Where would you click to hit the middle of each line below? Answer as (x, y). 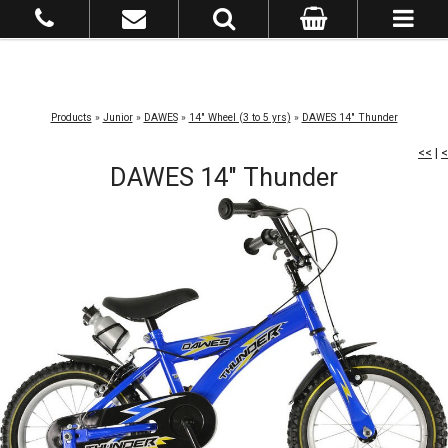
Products (71, 117)
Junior (117, 117)
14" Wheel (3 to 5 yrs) (239, 117)
